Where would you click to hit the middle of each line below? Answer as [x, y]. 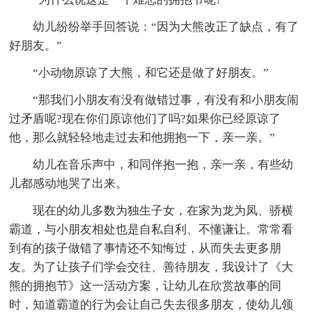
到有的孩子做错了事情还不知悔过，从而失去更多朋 [146, 248]
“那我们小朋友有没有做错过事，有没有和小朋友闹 [166, 100]
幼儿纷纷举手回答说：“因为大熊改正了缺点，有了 [166, 26]
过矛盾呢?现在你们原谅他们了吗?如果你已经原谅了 [145, 118]
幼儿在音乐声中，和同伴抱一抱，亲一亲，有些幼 [163, 164]
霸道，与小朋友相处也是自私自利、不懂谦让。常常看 [151, 229]
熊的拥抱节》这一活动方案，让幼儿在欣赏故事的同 [146, 286]
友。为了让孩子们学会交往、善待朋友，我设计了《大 [151, 267]
